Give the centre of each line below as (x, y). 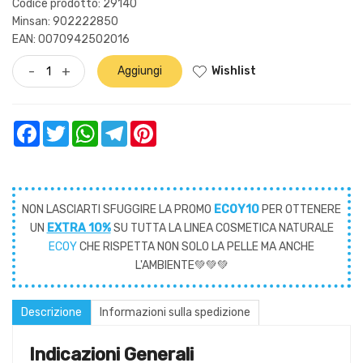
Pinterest (178, 127)
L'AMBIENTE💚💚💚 (181, 265)
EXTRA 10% (79, 228)
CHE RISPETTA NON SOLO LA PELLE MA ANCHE (196, 246)
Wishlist (234, 70)
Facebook (62, 127)
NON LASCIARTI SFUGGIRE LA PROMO (118, 209)
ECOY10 (237, 209)
